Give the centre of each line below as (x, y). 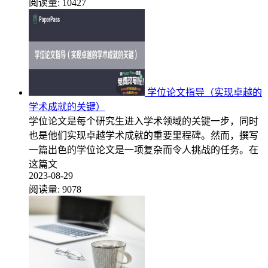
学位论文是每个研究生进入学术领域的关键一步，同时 (144, 121)
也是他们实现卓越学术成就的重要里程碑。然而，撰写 (144, 135)
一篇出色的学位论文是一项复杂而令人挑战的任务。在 (144, 150)
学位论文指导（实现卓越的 (205, 92)
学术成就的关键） (67, 106)
